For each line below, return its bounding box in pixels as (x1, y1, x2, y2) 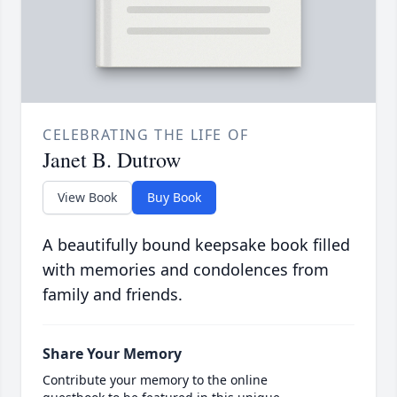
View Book (58, 189, 117, 206)
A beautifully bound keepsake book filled (43, 234, 350, 256)
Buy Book (147, 189, 201, 206)
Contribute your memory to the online (43, 371, 268, 389)
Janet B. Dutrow (43, 145, 181, 175)
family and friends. (43, 284, 183, 306)
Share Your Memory (43, 344, 182, 364)
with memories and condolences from (43, 259, 329, 281)
